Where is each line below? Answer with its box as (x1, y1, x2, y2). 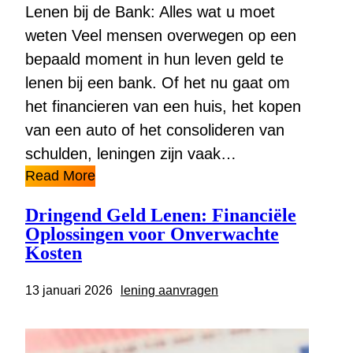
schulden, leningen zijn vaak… (25, 145, 236, 163)
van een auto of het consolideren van (25, 121, 284, 139)
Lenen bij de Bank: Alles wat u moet (25, 3, 275, 21)
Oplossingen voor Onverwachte (25, 224, 279, 245)
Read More (25, 168, 95, 184)
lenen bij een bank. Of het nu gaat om (25, 74, 290, 92)
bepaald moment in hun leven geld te (25, 50, 284, 69)
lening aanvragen (121, 284, 218, 298)
